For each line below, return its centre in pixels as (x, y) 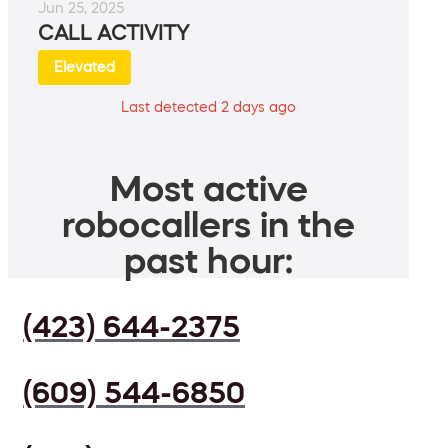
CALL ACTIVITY (113, 33)
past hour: (208, 260)
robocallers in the (208, 224)
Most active (208, 188)
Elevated (84, 67)
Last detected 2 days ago (208, 107)
